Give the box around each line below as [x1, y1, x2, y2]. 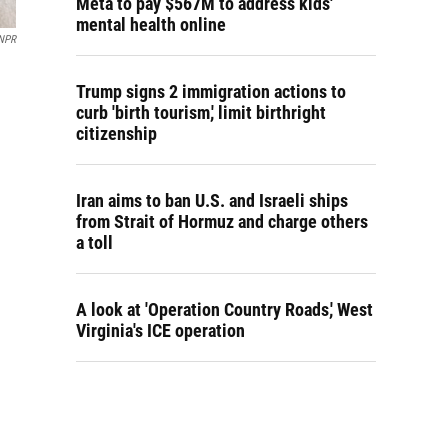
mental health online [76, 14, 226, 35]
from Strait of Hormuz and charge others [76, 211, 368, 232]
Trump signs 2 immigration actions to [76, 81, 346, 102]
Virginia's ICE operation [76, 320, 245, 341]
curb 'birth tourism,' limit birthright [76, 102, 326, 123]
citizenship [76, 123, 157, 144]
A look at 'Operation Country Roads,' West [76, 299, 373, 320]
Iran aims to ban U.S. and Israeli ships [76, 190, 348, 211]
